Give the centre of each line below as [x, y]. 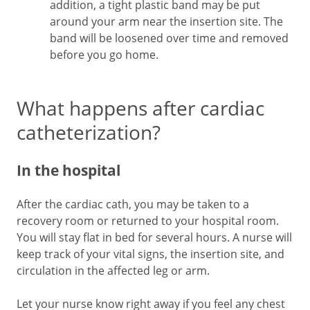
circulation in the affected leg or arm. [113, 271]
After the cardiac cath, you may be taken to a [133, 204]
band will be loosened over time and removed [169, 38]
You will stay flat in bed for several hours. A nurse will [154, 237]
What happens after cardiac [140, 108]
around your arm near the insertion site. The [166, 21]
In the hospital [69, 170]
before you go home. [104, 55]
